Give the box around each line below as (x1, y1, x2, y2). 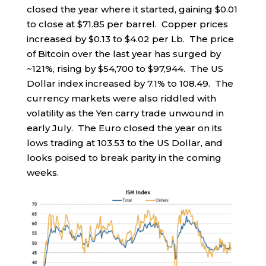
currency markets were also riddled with (26, 93, 216, 104)
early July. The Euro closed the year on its (26, 122, 222, 134)
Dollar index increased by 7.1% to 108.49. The (26, 78, 233, 90)
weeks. (26, 167, 59, 179)
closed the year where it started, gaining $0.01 (26, 4, 237, 15)
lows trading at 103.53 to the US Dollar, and (26, 137, 223, 149)
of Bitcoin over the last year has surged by (26, 48, 221, 60)
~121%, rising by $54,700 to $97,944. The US (26, 63, 223, 75)
